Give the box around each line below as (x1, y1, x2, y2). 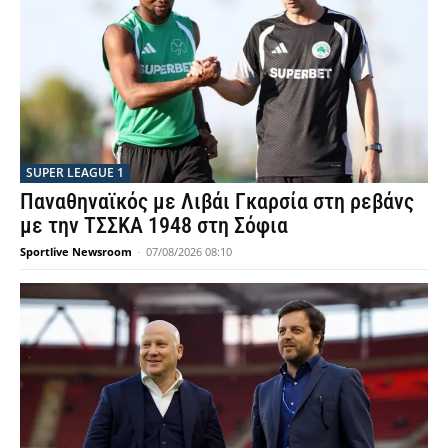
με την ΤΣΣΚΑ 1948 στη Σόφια (20, 212, 288, 238)
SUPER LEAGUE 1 (26, 163, 124, 181)
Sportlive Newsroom (20, 243, 132, 259)
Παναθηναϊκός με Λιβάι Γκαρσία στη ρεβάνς (20, 188, 414, 214)
